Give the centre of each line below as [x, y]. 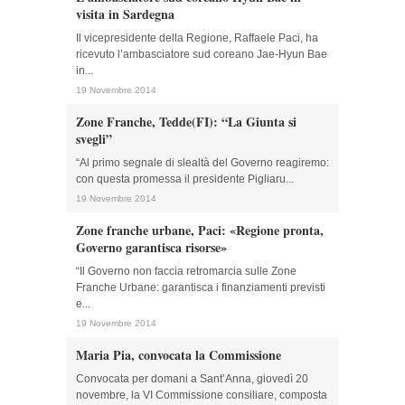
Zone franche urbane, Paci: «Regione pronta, [200, 230]
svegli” [94, 139]
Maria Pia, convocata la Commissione [179, 355]
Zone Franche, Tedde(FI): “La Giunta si [186, 122]
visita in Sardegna [125, 14]
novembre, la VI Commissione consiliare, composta [202, 395]
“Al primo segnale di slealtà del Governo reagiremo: [202, 163]
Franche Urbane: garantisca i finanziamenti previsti [201, 287]
